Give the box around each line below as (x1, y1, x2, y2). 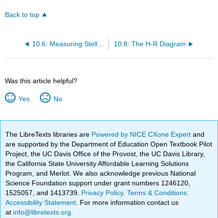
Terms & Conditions (127, 189, 187, 197)
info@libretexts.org (11, 208, 72, 217)
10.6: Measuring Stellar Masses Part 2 (97, 40, 105, 48)
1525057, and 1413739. (5, 189, 82, 197)
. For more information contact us (76, 199, 179, 207)
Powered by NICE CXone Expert (91, 130, 193, 139)
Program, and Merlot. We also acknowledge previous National (5, 169, 196, 178)
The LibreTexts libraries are (5, 130, 92, 139)
